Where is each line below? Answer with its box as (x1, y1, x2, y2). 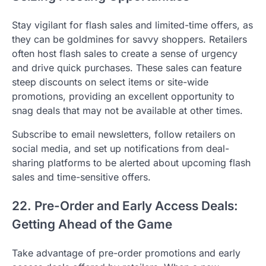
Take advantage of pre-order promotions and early (12, 246, 240, 259)
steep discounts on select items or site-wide (12, 76, 208, 88)
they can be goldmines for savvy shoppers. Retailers (12, 33, 247, 46)
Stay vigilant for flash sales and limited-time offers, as (12, 19, 253, 31)
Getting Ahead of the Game (12, 217, 172, 232)
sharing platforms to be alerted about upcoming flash (12, 157, 251, 169)
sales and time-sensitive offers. (12, 171, 151, 183)
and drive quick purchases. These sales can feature (12, 62, 242, 74)
